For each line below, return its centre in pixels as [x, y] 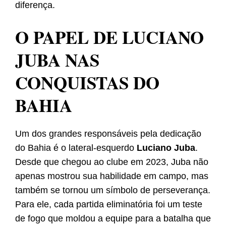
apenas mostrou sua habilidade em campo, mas [112, 176]
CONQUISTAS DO [87, 83]
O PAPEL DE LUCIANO [109, 37]
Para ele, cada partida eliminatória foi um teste [109, 205]
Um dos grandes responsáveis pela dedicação [108, 134]
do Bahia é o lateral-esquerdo [76, 148]
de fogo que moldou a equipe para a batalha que [113, 219]
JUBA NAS [57, 60]
